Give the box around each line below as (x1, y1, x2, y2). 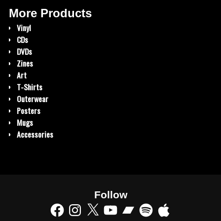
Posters (16, 104, 40, 116)
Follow (94, 188, 127, 200)
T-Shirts (16, 80, 42, 93)
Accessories (16, 128, 53, 140)
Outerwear (16, 92, 48, 105)
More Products (9, 6, 92, 20)
